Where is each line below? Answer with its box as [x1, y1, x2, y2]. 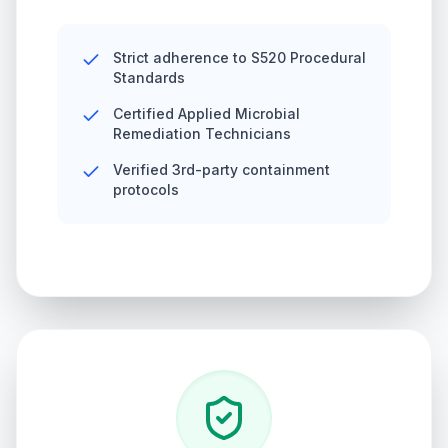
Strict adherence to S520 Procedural [113, 49, 366, 66]
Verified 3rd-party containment [113, 161, 330, 178]
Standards [113, 69, 185, 86]
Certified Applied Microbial [113, 105, 300, 122]
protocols [113, 181, 179, 198]
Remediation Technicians [113, 125, 291, 142]
